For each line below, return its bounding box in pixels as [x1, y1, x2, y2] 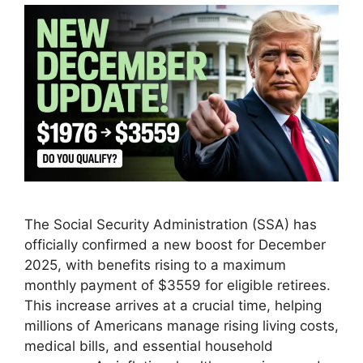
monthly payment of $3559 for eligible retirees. [24, 277, 331, 294]
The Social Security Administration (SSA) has [24, 216, 317, 233]
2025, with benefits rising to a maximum [24, 257, 286, 274]
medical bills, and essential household [24, 338, 273, 355]
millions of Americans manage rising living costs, [24, 318, 339, 335]
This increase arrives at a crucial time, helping [24, 297, 322, 314]
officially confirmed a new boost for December [24, 237, 326, 254]
